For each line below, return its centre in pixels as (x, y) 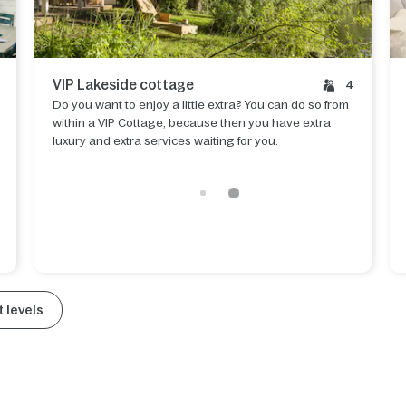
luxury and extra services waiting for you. (166, 140)
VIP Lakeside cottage (124, 84)
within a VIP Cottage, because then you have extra (192, 122)
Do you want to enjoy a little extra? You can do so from (201, 104)
